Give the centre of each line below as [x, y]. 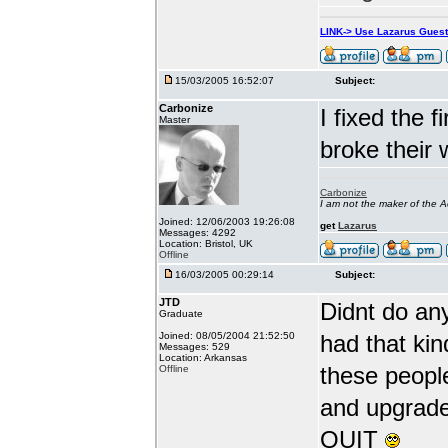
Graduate [181, 313]
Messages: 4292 [197, 232]
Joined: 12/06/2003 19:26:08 [227, 221]
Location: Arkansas [203, 357]
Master [174, 119]
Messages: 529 [194, 346]
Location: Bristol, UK [206, 243]
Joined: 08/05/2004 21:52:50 [227, 335]
